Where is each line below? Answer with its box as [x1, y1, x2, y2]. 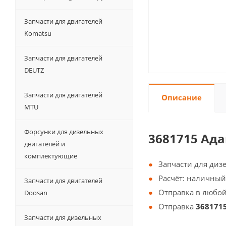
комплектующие [24, 151, 77, 160]
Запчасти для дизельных [24, 213, 101, 222]
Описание [161, 92, 202, 102]
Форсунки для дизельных [24, 127, 103, 136]
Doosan [24, 188, 47, 197]
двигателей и [24, 139, 65, 148]
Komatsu [24, 29, 51, 38]
